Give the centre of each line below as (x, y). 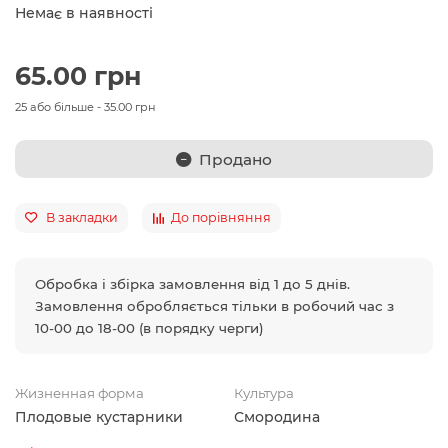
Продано (235, 159)
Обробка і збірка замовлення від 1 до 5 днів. (192, 284)
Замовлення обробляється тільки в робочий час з (214, 306)
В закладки (82, 217)
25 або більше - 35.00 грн (85, 107)
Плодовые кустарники (99, 417)
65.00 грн (78, 76)
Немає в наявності (84, 13)
